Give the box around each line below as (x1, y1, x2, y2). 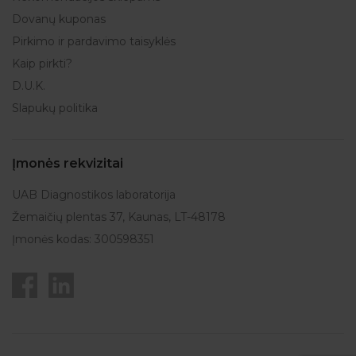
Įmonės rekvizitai (12, 156, 123, 171)
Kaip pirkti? (12, 56, 72, 71)
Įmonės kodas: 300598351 (12, 232, 154, 246)
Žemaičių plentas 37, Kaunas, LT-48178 (12, 210, 226, 224)
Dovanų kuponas (12, 12, 106, 26)
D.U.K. (12, 79, 45, 93)
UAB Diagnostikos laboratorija (12, 188, 176, 202)
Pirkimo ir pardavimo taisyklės (12, 34, 176, 48)
